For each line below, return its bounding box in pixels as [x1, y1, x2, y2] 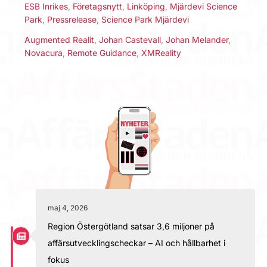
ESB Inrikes [24, 1, 68, 12]
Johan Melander [166, 34, 228, 45]
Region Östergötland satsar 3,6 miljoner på [48, 221, 215, 231]
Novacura [24, 47, 63, 58]
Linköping [127, 1, 165, 12]
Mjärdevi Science [170, 1, 237, 12]
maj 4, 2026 [48, 203, 88, 212]
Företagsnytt [73, 1, 122, 12]
